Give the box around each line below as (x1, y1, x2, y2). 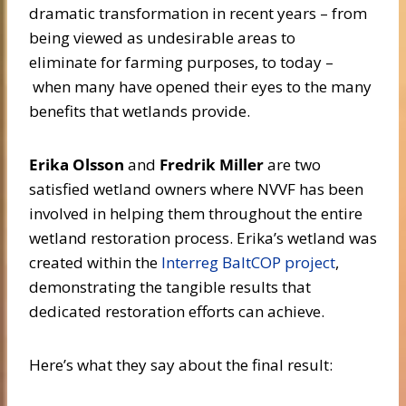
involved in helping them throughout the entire (29, 203, 362, 224)
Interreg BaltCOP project (161, 252, 335, 273)
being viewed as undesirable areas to (29, 27, 295, 48)
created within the (29, 252, 161, 273)
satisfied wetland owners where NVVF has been (29, 179, 363, 199)
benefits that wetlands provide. (29, 101, 254, 121)
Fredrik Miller (159, 154, 264, 175)
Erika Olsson (29, 154, 124, 175)
